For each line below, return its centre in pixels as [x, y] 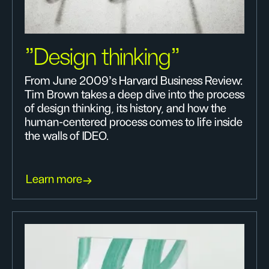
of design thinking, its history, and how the [125, 109]
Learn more [54, 180]
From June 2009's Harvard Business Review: [134, 81]
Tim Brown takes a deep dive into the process [134, 95]
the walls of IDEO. [67, 136]
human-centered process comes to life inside [134, 122]
